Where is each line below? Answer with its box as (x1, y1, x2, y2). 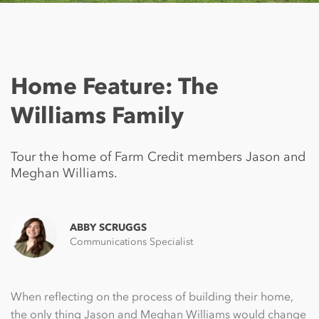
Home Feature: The (11, 71, 219, 100)
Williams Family (11, 100, 184, 129)
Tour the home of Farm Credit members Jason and (11, 149, 305, 165)
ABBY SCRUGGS (70, 221, 147, 234)
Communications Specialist (70, 235, 193, 248)
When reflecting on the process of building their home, (11, 289, 293, 304)
